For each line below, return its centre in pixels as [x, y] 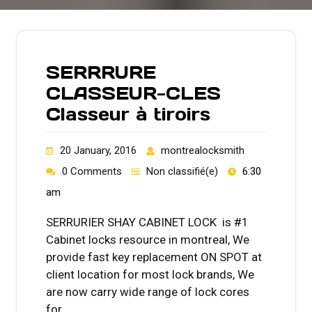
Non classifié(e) [182, 171]
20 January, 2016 [98, 150]
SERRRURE [101, 72]
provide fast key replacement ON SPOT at [154, 257]
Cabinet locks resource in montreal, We [148, 239]
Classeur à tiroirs [128, 114]
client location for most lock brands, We [150, 274]
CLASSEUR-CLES [133, 93]
